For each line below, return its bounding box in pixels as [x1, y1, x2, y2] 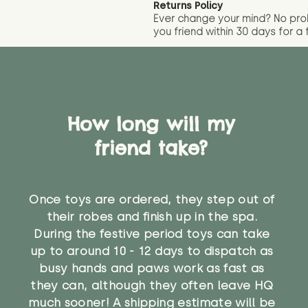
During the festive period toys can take [34, 226, 270, 241]
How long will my [67, 111, 234, 135]
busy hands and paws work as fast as [38, 261, 265, 275]
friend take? [93, 135, 208, 159]
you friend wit [153, 25, 220, 38]
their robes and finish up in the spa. [46, 209, 258, 223]
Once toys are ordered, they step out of [29, 192, 275, 206]
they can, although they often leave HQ [30, 278, 274, 292]
